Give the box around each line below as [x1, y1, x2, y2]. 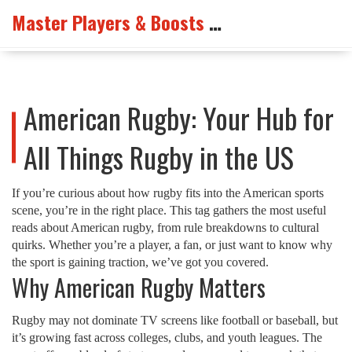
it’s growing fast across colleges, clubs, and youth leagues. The [12, 331, 322, 344]
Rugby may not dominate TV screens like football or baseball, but [12, 313, 338, 327]
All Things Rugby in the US [24, 136, 294, 178]
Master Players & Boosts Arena [209, 8, 222, 36]
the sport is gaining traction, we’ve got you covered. [12, 255, 269, 269]
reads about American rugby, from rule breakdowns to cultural [12, 221, 319, 234]
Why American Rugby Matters [12, 269, 266, 305]
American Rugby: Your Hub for [24, 97, 334, 138]
